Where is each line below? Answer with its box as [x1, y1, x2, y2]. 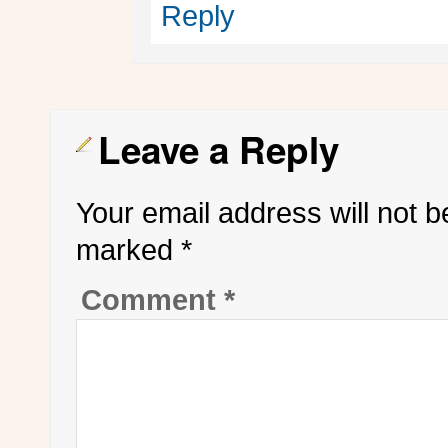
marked [76, 233, 181, 266]
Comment [81, 283, 224, 316]
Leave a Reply [98, 122, 339, 175]
